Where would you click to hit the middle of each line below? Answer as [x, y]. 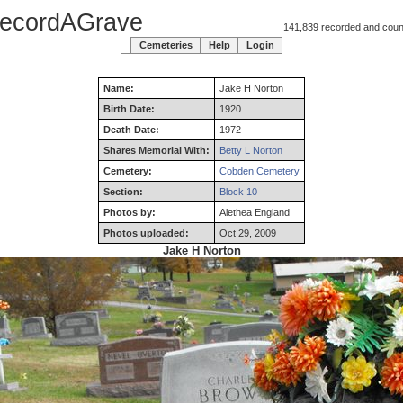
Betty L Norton [251, 150]
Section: [123, 192]
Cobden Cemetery [260, 171]
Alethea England [255, 212]
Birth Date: [129, 109]
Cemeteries [166, 45]
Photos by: [130, 212]
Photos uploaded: [146, 233]
